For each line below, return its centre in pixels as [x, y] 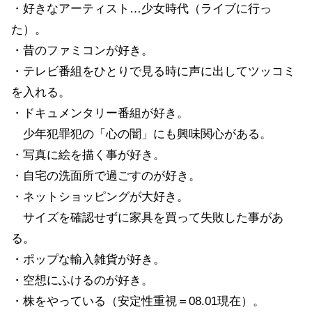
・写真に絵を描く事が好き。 [88, 155]
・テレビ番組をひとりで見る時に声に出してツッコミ [153, 71]
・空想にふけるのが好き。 [82, 280]
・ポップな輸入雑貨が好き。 [88, 259]
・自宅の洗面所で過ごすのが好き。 [106, 175]
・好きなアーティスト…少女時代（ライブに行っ [141, 8]
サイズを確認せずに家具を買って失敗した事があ [147, 217]
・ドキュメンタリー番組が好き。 [100, 113]
